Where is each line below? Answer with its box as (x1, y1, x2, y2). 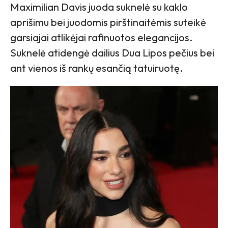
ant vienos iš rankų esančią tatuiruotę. (10, 61, 183, 74)
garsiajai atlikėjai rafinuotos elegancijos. (10, 31, 192, 44)
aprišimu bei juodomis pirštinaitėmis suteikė (10, 15, 206, 28)
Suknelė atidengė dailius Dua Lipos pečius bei (10, 46, 214, 59)
